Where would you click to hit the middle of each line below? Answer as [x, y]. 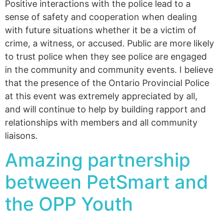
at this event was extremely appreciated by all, [101, 96]
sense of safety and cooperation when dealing [101, 17]
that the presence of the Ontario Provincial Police [107, 83]
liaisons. [21, 136]
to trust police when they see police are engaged [106, 56]
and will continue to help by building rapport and [105, 109]
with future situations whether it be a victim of [101, 30]
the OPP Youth [69, 204]
